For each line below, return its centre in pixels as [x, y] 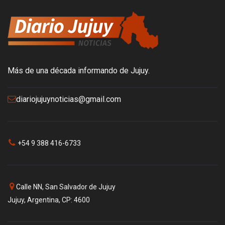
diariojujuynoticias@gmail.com [69, 99]
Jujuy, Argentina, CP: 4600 [49, 200]
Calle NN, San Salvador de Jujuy [66, 187]
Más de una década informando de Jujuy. [79, 71]
